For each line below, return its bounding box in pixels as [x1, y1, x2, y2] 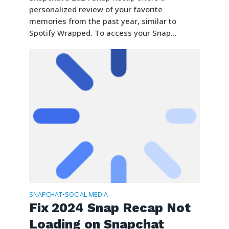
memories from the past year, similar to [29, 15, 176, 26]
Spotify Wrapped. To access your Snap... [29, 27, 177, 38]
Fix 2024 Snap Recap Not [29, 200, 191, 215]
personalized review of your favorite [29, 4, 163, 14]
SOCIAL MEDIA [64, 190, 108, 199]
